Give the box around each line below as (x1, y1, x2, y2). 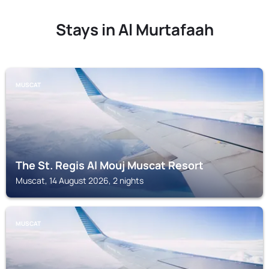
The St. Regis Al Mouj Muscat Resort (16, 158, 204, 172)
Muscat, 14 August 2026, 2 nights (16, 175, 144, 186)
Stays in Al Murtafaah (55, 19, 214, 40)
